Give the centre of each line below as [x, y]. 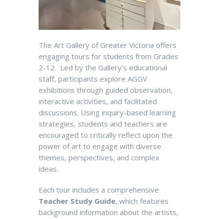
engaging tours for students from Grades [109, 56]
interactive [56, 101]
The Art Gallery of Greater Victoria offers [108, 45]
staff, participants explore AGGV [93, 78]
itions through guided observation [114, 90]
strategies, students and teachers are [103, 123]
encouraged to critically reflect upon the [106, 135]
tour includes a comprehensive [108, 189]
